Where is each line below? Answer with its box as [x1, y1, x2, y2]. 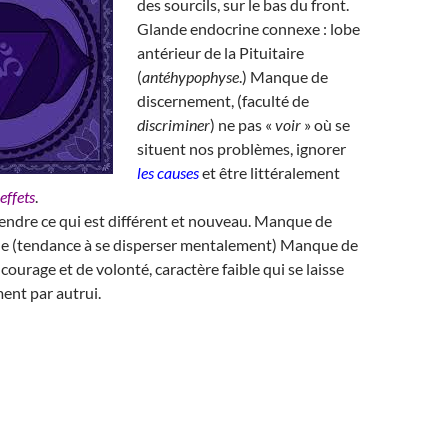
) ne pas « [210, 115, 275, 134]
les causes [137, 163, 199, 182]
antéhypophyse [142, 67, 239, 86]
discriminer [137, 115, 210, 134]
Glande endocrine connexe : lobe [137, 19, 360, 38]
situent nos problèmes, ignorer [137, 139, 346, 158]
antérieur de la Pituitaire [137, 43, 307, 62]
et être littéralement [199, 163, 340, 182]
